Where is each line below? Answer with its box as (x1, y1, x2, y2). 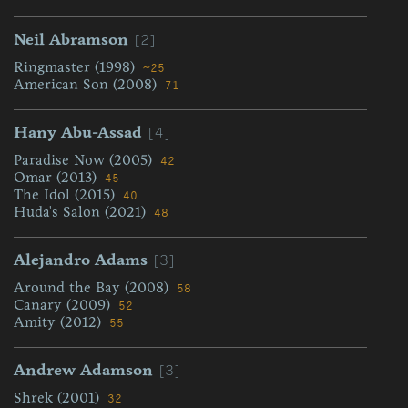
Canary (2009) (14, 296, 115, 313)
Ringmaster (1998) (14, 58, 139, 76)
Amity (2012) (14, 313, 106, 331)
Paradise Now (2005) (14, 151, 157, 168)
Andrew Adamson (14, 360, 153, 380)
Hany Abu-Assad (14, 122, 142, 142)
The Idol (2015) (14, 186, 119, 203)
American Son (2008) (14, 76, 161, 93)
